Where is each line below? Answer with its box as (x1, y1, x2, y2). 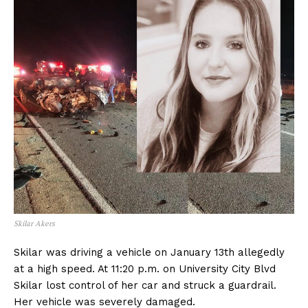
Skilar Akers (14, 218, 55, 228)
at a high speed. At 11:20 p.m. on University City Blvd (14, 262, 276, 275)
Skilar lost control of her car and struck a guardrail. (14, 278, 276, 291)
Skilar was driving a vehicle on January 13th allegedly (14, 245, 285, 258)
